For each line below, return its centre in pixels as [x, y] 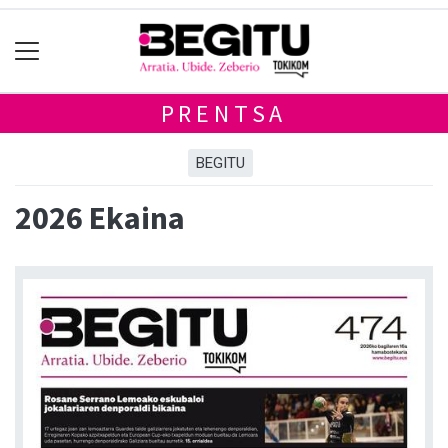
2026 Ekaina [100, 218]
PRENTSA [224, 113]
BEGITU [220, 163]
